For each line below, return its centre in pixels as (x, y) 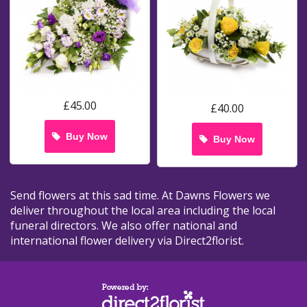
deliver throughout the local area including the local (143, 210)
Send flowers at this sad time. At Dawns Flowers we (140, 195)
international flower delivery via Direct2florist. (127, 240)
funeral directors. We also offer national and (124, 225)
